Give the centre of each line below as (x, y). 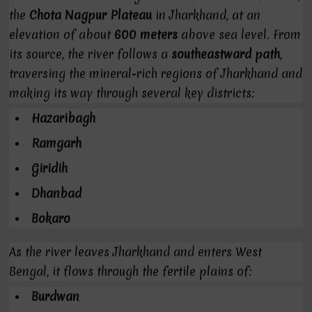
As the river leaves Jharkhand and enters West (136, 252)
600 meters (146, 34)
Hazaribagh (64, 118)
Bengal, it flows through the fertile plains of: (131, 271)
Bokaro (51, 218)
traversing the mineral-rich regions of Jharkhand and (156, 73)
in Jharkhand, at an (206, 15)
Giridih (50, 168)
